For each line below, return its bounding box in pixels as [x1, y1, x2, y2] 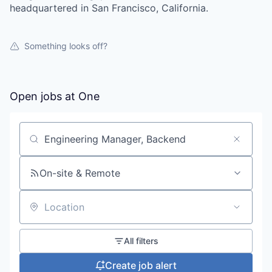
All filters [123, 236, 158, 246]
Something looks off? [24, 41, 107, 51]
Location [19, 206, 59, 219]
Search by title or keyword [19, 138, 141, 151]
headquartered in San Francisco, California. [10, 2, 208, 14]
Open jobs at [10, 90, 78, 103]
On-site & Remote [39, 167, 120, 179]
